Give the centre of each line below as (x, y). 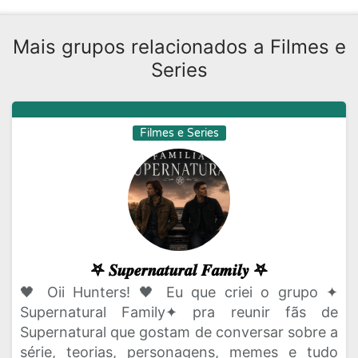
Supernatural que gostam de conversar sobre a (179, 332)
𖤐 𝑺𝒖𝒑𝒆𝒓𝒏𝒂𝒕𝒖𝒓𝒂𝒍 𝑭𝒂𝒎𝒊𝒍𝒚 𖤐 (179, 270)
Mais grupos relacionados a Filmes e (179, 47)
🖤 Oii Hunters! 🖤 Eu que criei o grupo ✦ (179, 292)
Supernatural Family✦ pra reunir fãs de (179, 312)
